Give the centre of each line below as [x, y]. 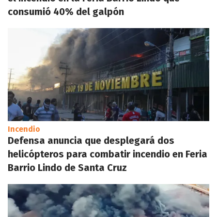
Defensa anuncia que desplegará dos [91, 140]
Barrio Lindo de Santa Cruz [67, 167]
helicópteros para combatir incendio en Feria [108, 154]
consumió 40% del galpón [66, 11]
